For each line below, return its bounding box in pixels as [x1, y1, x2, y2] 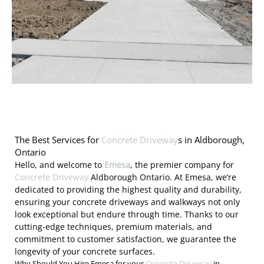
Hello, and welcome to [15, 159, 104, 171]
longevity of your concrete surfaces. [15, 246, 155, 258]
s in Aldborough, [178, 134, 245, 146]
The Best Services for [15, 134, 101, 146]
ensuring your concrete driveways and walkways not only [15, 196, 240, 208]
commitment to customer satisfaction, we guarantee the [15, 233, 236, 245]
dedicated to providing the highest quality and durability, [15, 184, 242, 196]
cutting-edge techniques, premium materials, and [15, 221, 212, 233]
